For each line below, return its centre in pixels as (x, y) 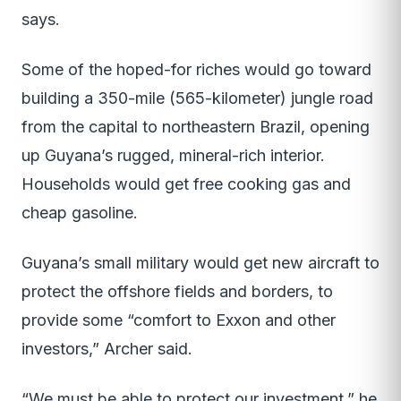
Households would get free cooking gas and (186, 184)
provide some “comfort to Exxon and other (179, 320)
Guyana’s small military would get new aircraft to (200, 263)
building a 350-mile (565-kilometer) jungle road (197, 98)
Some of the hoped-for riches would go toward (196, 70)
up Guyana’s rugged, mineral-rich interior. (173, 156)
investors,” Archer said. (107, 349)
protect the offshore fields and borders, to (177, 292)
